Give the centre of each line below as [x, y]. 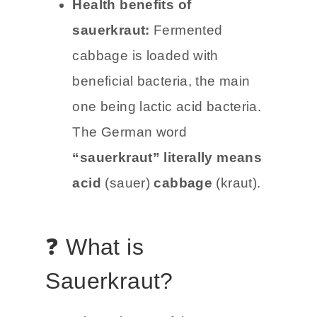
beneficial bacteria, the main [161, 81]
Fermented [188, 30]
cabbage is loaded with [145, 55]
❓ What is [94, 247]
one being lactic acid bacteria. [167, 106]
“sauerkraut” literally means [167, 157]
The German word [130, 132]
